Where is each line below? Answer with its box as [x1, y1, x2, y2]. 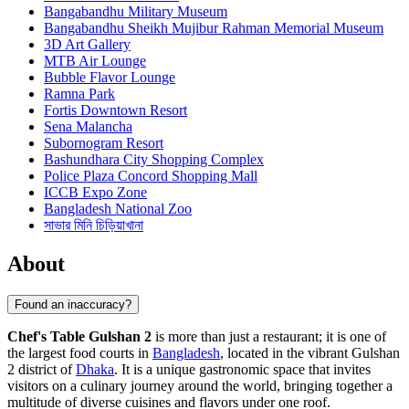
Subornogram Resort [44, 135, 163, 152]
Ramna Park [44, 86, 115, 102]
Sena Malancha [44, 119, 132, 135]
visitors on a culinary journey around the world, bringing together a [7, 377, 393, 393]
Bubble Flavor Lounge [44, 69, 175, 86]
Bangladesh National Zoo [44, 201, 192, 217]
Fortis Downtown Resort [44, 102, 187, 119]
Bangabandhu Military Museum [44, 4, 227, 20]
